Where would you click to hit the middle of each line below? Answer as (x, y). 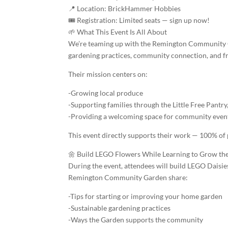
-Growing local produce (106, 93)
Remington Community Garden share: (128, 177)
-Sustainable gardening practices (120, 208)
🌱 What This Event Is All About (118, 32)
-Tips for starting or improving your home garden (146, 196)
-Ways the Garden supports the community (136, 220)
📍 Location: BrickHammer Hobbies (125, 8)
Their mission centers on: (108, 74)
